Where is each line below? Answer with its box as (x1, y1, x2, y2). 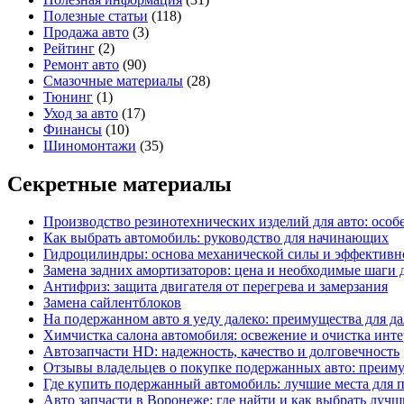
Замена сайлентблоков (43, 295, 181, 311)
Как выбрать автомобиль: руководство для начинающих (43, 230, 389, 246)
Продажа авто (43, 23, 129, 40)
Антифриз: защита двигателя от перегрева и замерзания (43, 279, 388, 295)
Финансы (43, 121, 102, 137)
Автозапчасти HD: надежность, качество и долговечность (43, 344, 399, 360)
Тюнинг (43, 88, 93, 105)
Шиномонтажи (43, 137, 136, 153)
